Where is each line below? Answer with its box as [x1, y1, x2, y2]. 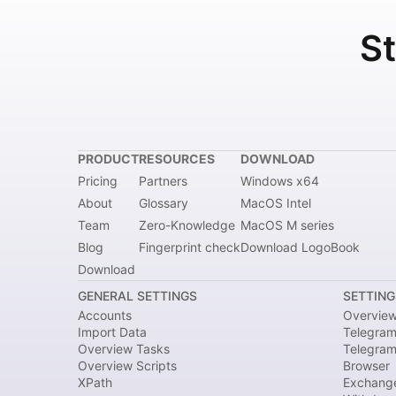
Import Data [78, 324, 147, 339]
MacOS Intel [240, 195, 311, 210]
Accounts [78, 308, 132, 323]
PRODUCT [78, 151, 139, 166]
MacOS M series [240, 217, 334, 232]
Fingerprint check [139, 240, 240, 255]
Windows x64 [240, 173, 319, 188]
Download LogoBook [240, 240, 360, 255]
